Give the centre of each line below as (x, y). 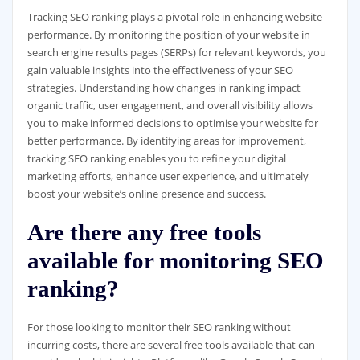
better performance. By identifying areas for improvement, (166, 141)
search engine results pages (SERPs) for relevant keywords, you (176, 53)
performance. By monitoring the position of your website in (168, 35)
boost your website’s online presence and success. (146, 194)
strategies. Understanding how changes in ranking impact (164, 88)
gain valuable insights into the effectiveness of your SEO (160, 70)
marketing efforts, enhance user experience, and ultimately (168, 176)
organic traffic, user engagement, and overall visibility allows (170, 106)
